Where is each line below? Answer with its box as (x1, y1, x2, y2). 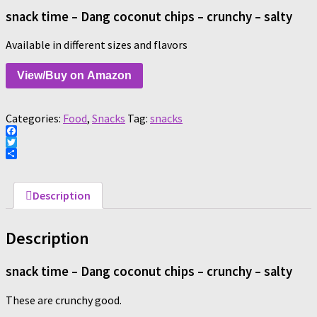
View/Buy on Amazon (17, 69, 132, 82)
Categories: (6, 111, 63, 126)
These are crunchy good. (6, 292, 122, 307)
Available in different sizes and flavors (6, 38, 188, 52)
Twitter (6, 146, 42, 161)
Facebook (6, 135, 52, 150)
